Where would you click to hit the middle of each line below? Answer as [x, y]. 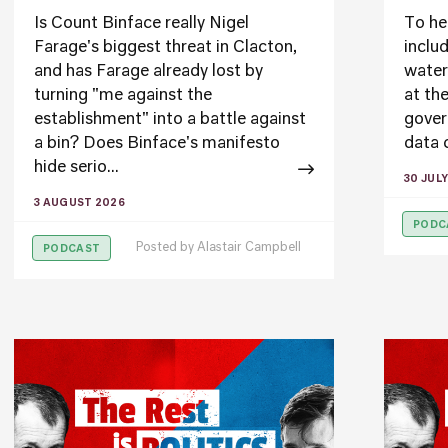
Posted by [166, 248]
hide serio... [76, 168]
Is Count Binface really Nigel [141, 24]
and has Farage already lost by [148, 72]
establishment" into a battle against [170, 120]
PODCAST [72, 249]
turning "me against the [123, 96]
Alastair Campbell [249, 248]
